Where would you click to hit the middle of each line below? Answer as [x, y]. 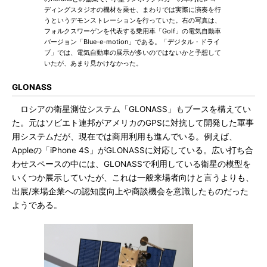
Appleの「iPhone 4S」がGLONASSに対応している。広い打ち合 [133, 150]
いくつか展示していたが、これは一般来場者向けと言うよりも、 [133, 178]
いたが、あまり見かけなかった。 [93, 63]
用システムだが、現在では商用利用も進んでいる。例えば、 [125, 136]
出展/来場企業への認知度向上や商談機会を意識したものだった [130, 191]
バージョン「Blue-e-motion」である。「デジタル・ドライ [132, 42]
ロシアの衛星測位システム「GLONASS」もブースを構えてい [131, 109]
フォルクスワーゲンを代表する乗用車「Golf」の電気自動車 [133, 31]
